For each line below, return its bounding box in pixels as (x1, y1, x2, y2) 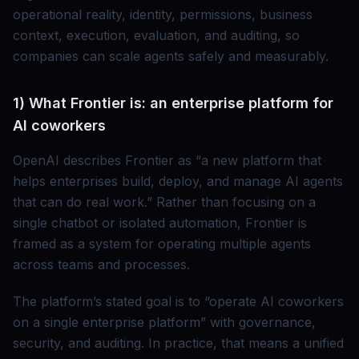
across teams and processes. (13, 256, 190, 273)
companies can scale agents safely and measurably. (13, 48, 329, 65)
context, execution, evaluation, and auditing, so (13, 27, 300, 44)
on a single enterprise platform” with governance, (13, 314, 316, 331)
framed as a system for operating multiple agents (13, 236, 311, 252)
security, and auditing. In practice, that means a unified (13, 335, 344, 352)
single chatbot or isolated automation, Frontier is (13, 215, 307, 232)
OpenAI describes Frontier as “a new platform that (13, 152, 321, 169)
